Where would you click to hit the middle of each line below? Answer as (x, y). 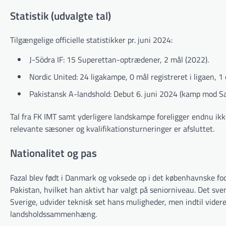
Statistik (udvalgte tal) (61, 15)
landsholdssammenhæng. (53, 214)
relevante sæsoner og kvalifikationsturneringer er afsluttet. (112, 129)
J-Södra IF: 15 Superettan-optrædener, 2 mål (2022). (119, 60)
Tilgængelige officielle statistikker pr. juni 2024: (91, 40)
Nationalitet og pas (53, 153)
